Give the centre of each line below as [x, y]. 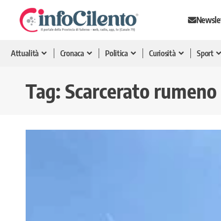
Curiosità [163, 53]
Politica [117, 53]
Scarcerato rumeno [141, 91]
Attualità [25, 53]
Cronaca [72, 53]
